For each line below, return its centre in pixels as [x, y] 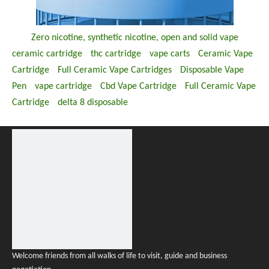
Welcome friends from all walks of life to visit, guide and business [119, 256]
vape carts [170, 54]
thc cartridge [116, 54]
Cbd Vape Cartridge [138, 86]
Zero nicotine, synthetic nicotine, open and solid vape [134, 38]
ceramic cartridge [47, 54]
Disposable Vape [212, 70]
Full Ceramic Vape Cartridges [115, 70]
